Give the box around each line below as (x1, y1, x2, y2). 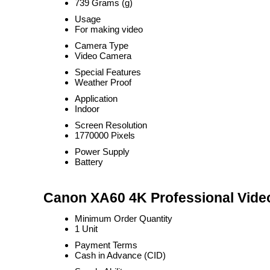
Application (75, 93, 118, 104)
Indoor (75, 104, 99, 114)
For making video (75, 24, 143, 34)
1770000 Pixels (75, 130, 135, 140)
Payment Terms (75, 240, 137, 250)
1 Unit (75, 224, 98, 234)
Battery (75, 157, 103, 167)
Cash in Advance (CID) (75, 250, 166, 260)
